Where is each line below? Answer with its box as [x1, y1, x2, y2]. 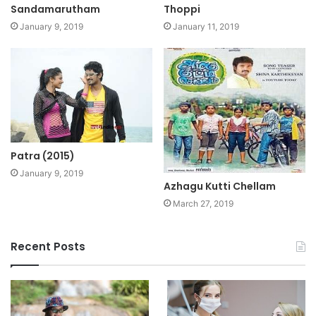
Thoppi [164, 2, 200, 17]
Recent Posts [11, 238, 85, 254]
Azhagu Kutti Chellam [164, 178, 276, 193]
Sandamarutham [11, 2, 100, 17]
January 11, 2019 [173, 21, 239, 32]
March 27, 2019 [173, 197, 233, 209]
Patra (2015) [11, 148, 75, 163]
